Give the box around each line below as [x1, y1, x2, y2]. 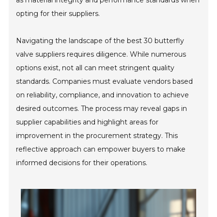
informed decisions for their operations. [16, 158, 148, 167]
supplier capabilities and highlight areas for [16, 118, 159, 126]
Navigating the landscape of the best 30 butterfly [16, 36, 185, 45]
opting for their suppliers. [16, 9, 100, 18]
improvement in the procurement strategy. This [16, 131, 178, 140]
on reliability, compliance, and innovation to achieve [16, 91, 189, 99]
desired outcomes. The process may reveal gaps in [16, 104, 187, 113]
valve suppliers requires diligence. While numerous [16, 50, 186, 59]
